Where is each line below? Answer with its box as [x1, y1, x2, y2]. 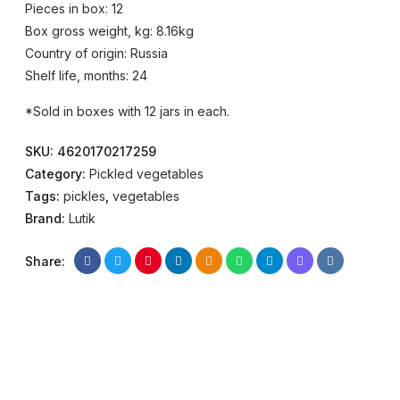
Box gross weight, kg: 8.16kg [25, 23, 194, 38]
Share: [25, 253, 65, 269]
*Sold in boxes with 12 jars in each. [25, 104, 229, 119]
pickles [63, 188, 105, 204]
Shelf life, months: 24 [25, 68, 147, 83]
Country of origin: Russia [25, 46, 168, 61]
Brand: [25, 211, 69, 226]
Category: [25, 166, 86, 181]
